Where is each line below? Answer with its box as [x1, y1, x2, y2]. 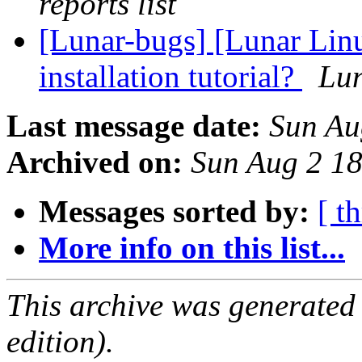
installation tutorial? [39, 59, 302, 95]
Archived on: [6, 145, 183, 180]
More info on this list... [39, 230, 345, 266]
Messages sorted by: [39, 194, 309, 229]
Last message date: [6, 108, 261, 144]
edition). [6, 324, 114, 360]
